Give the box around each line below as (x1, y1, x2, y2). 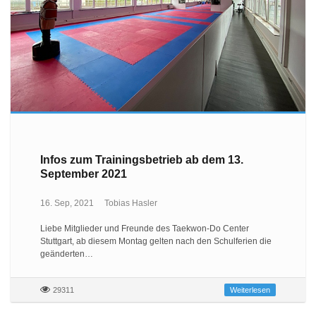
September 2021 (39, 167, 127, 180)
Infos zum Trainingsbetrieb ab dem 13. (39, 153, 243, 166)
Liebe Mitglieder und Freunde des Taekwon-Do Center (39, 223, 249, 233)
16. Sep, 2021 (39, 197, 94, 208)
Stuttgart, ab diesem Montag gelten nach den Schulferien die (39, 236, 272, 246)
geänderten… (39, 248, 93, 259)
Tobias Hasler (104, 197, 157, 208)
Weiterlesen (230, 285, 271, 294)
